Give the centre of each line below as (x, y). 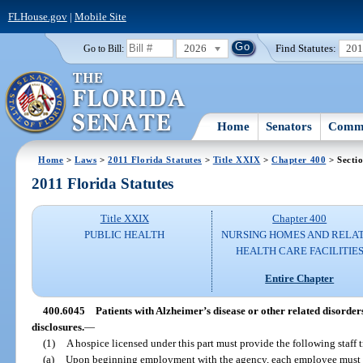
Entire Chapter (300, 278)
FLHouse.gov (37, 16)
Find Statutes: (306, 48)
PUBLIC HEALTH (125, 235)
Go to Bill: (103, 48)
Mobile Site (100, 16)
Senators (289, 126)
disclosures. (58, 327)
